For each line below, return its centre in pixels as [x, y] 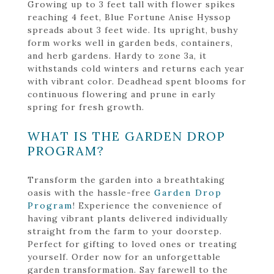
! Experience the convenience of [147, 205]
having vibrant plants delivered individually [128, 218]
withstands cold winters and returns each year [136, 68]
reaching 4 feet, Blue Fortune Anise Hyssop [129, 17]
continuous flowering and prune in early [121, 94]
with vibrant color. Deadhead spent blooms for [137, 81]
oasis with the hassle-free [91, 192]
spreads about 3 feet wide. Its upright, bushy [133, 30]
